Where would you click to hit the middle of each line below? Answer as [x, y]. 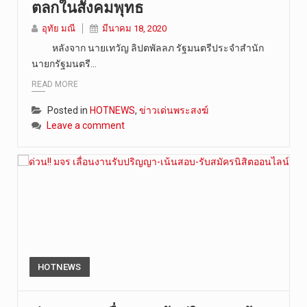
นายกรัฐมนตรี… [64, 63]
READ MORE [55, 85]
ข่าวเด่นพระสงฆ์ [174, 111]
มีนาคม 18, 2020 [134, 28]
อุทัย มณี [59, 28]
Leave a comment [86, 126]
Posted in [69, 111]
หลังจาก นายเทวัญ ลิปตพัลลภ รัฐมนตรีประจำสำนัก [148, 48]
